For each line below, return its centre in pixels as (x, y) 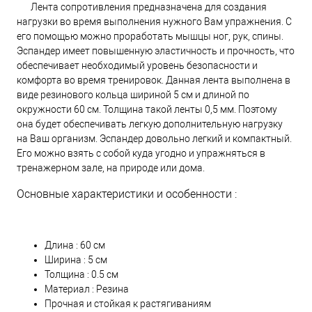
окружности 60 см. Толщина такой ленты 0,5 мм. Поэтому (147, 109)
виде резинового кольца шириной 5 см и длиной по (133, 94)
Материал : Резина (87, 289)
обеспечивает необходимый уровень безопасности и (137, 65)
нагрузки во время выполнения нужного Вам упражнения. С (154, 21)
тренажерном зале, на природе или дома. (111, 167)
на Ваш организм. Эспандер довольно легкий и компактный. (154, 138)
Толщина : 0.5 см (81, 274)
